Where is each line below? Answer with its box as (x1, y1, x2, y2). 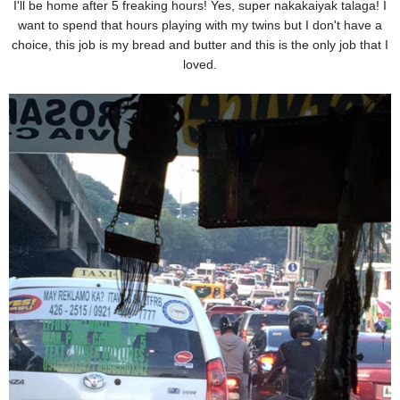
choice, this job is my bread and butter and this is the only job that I (12, 37, 388, 53)
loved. (183, 57, 217, 72)
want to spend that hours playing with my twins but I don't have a (18, 18, 382, 33)
